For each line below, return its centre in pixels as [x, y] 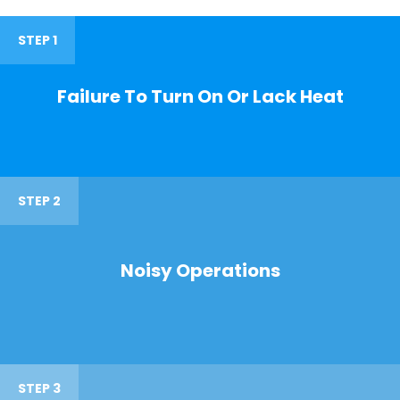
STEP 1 [37, 41]
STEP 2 [39, 201]
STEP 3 [39, 389]
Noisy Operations [200, 271]
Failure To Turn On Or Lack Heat [200, 97]
